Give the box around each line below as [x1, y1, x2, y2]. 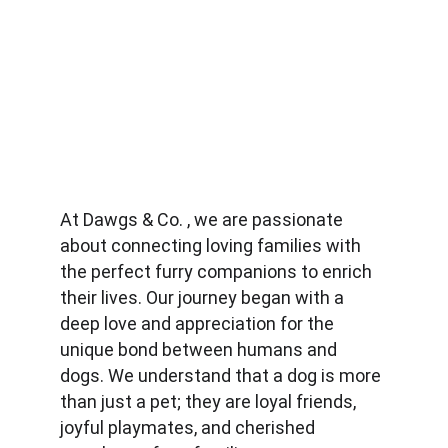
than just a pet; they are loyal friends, [60, 391, 360, 412]
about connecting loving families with [60, 235, 365, 256]
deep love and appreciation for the [60, 313, 338, 334]
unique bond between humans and [60, 339, 341, 360]
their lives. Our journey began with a [60, 287, 348, 308]
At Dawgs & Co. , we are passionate [60, 209, 347, 230]
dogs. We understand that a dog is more [60, 365, 385, 386]
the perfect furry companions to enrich [60, 261, 376, 282]
